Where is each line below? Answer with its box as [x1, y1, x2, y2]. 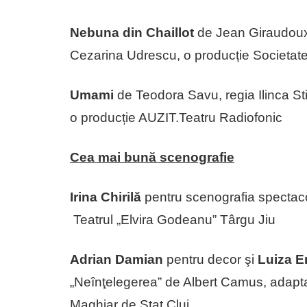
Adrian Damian [70, 251, 163, 267]
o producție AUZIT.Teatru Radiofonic [70, 110, 282, 125]
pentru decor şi [163, 251, 258, 267]
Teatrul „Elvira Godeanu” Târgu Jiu [70, 212, 275, 227]
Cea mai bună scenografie [70, 149, 234, 164]
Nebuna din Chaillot [70, 25, 194, 40]
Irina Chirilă [70, 189, 145, 204]
